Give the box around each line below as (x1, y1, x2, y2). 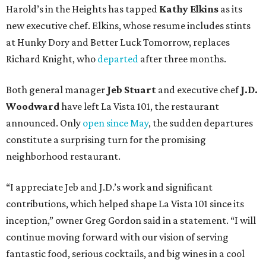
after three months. (138, 53, 226, 65)
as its (218, 3, 242, 15)
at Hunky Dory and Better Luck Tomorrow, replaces (6, 36, 230, 49)
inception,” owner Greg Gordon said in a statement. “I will (6, 214, 256, 227)
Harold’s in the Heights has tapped (6, 3, 159, 15)
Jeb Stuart (107, 84, 156, 96)
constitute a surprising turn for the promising (6, 134, 206, 146)
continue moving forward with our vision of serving (6, 231, 229, 243)
